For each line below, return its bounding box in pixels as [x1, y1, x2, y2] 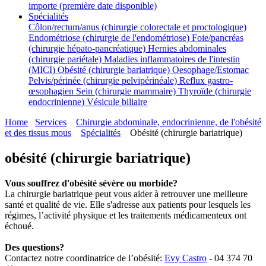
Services [35, 117, 66, 128]
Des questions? [5, 242, 64, 253]
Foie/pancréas [192, 33, 243, 43]
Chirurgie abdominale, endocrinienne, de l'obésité [76, 117, 261, 128]
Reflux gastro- [179, 75, 233, 86]
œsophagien [28, 86, 76, 97]
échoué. [5, 221, 34, 232]
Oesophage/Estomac [172, 65, 249, 75]
